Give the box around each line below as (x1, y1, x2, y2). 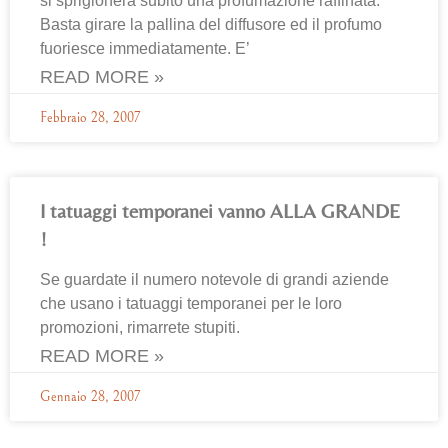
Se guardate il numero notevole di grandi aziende (40, 271, 389, 288)
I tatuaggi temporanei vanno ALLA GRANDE (40, 199, 400, 222)
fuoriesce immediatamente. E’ (40, 40, 250, 57)
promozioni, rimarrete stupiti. (40, 319, 240, 336)
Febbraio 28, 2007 (40, 110, 140, 126)
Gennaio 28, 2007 (40, 389, 140, 405)
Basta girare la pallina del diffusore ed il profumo (40, 16, 382, 33)
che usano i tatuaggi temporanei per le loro (40, 295, 342, 312)
